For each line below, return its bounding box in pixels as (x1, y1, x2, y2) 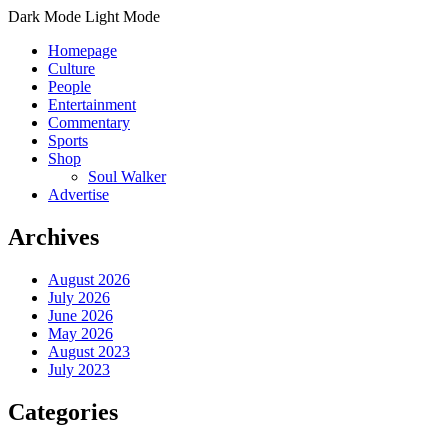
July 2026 (48, 288, 110, 306)
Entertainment (48, 96, 136, 113)
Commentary (48, 114, 130, 131)
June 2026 (48, 306, 113, 324)
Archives (8, 223, 99, 250)
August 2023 (48, 342, 130, 360)
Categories (8, 398, 118, 425)
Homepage (48, 42, 117, 59)
